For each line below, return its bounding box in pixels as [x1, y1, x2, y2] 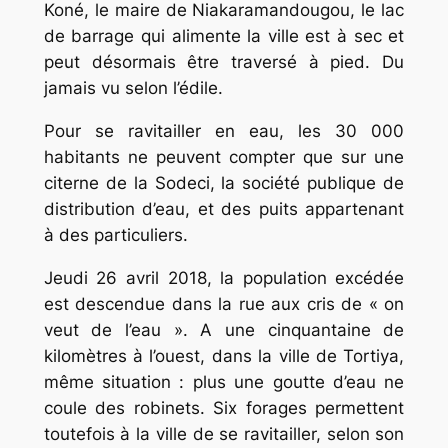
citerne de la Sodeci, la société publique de [43, 173, 405, 194]
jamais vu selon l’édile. [43, 78, 223, 99]
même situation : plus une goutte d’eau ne [43, 371, 405, 392]
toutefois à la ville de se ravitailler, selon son [43, 423, 405, 444]
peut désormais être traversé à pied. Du [43, 52, 405, 73]
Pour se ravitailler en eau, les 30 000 [43, 121, 405, 142]
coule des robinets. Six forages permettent [43, 397, 405, 418]
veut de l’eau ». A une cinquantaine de [43, 319, 405, 340]
